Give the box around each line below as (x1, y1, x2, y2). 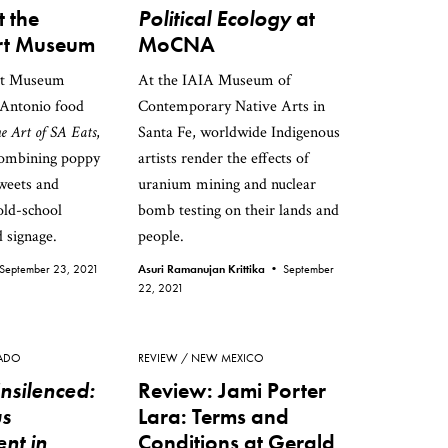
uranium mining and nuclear (138, 174, 316, 195)
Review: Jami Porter (138, 376, 326, 405)
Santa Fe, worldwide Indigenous (138, 122, 340, 143)
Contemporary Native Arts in (138, 96, 325, 117)
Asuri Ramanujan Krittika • (138, 261, 283, 277)
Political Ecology (138, 4, 291, 33)
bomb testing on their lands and (138, 200, 339, 221)
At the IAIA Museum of (138, 70, 291, 91)
